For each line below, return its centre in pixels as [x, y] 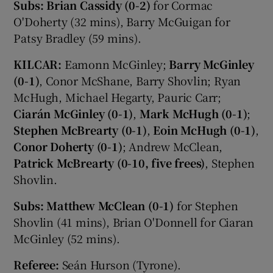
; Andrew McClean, [172, 146]
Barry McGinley [211, 64]
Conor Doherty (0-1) [68, 146]
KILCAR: [38, 64]
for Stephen [207, 205]
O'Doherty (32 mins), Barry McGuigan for [122, 21]
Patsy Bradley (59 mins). [77, 37]
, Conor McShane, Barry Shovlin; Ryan [140, 80]
